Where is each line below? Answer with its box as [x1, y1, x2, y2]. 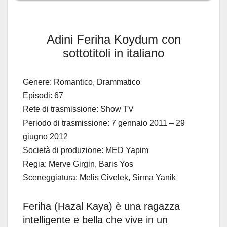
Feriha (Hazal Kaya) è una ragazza [23, 201, 180, 212]
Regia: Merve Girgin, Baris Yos [23, 160, 133, 169]
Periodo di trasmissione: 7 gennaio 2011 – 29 [23, 119, 185, 128]
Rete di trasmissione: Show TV [23, 105, 134, 114]
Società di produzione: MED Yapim [23, 146, 148, 155]
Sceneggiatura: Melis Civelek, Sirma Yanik [23, 173, 176, 182]
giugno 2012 [23, 132, 68, 141]
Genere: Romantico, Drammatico [23, 78, 140, 87]
